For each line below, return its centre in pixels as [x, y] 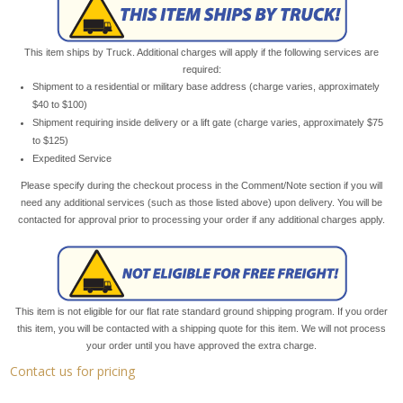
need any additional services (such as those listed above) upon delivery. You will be [201, 202]
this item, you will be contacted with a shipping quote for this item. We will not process [201, 328]
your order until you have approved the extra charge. [201, 345]
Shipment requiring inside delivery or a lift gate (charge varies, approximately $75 [208, 122]
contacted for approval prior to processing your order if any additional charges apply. [201, 219]
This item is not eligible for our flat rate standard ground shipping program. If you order [201, 311]
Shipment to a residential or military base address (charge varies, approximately [206, 86]
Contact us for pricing [73, 371]
